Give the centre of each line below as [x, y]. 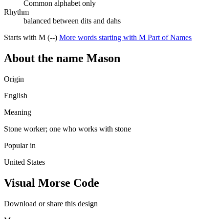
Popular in [20, 146]
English [16, 96]
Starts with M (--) [32, 38]
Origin [14, 79]
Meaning [18, 112]
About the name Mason [62, 58]
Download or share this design [51, 204]
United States [24, 162]
